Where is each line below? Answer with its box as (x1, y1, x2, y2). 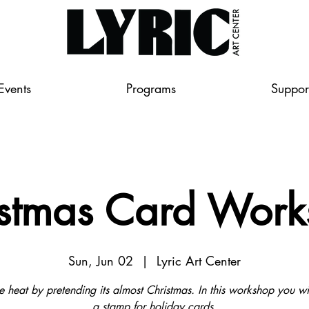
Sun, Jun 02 (68, 252, 133, 269)
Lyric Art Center (157, 252, 241, 269)
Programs (126, 80, 176, 97)
